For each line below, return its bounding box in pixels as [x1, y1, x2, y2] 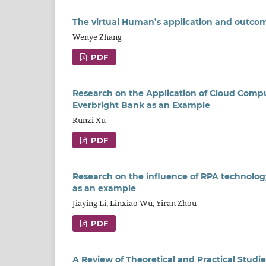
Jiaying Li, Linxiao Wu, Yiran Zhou [72, 198, 197, 209]
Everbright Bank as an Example [72, 100, 210, 111]
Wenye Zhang [72, 31, 122, 43]
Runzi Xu [72, 115, 106, 126]
